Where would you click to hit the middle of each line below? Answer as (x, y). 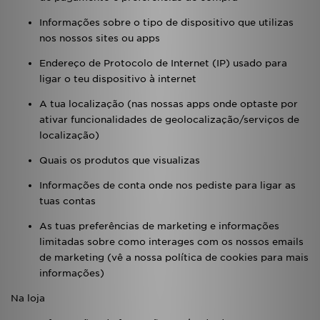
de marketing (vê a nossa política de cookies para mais (174, 257)
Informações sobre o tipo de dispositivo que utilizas (166, 22)
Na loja (28, 298)
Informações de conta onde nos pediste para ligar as (167, 185)
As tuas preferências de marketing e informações (159, 226)
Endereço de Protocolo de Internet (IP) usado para (163, 63)
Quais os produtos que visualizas (120, 160)
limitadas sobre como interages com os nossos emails (171, 242)
